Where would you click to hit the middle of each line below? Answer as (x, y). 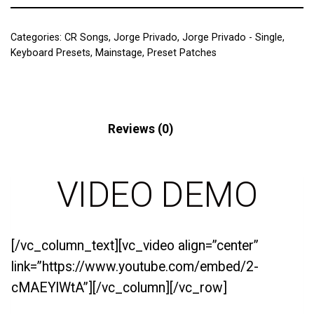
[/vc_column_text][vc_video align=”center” (135, 245)
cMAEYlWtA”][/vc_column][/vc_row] (119, 287)
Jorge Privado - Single (232, 37)
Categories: (37, 37)
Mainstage (119, 53)
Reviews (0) (141, 129)
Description (44, 129)
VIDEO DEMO (157, 194)
